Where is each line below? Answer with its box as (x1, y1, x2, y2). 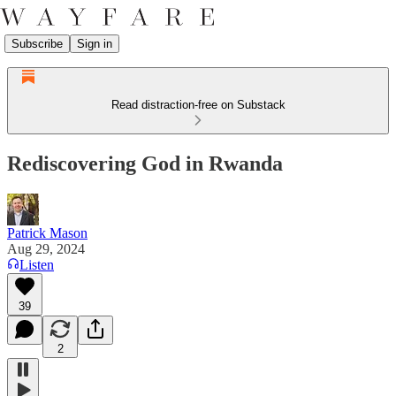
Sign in (77, 36, 112, 50)
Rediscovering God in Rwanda (7, 151, 283, 175)
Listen (19, 256, 54, 272)
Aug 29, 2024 (7, 240, 85, 256)
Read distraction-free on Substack (110, 98, 286, 111)
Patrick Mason (7, 225, 88, 240)
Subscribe (11, 36, 63, 50)
